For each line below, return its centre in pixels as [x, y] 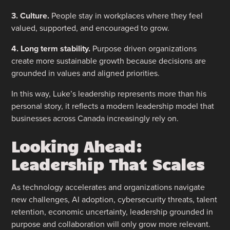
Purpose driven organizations [144, 48]
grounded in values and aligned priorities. [86, 73]
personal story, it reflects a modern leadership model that [113, 106]
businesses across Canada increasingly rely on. [95, 118]
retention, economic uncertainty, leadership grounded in [112, 212]
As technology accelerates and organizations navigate [108, 187]
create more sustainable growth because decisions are [109, 61]
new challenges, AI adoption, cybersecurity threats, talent [114, 199]
